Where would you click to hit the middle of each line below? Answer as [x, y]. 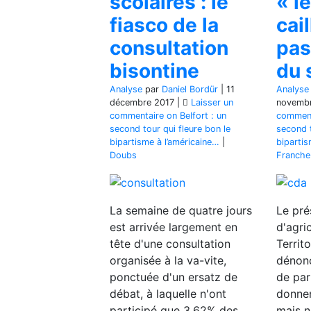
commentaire [137, 116]
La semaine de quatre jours [181, 210]
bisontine [154, 71]
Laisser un [212, 103]
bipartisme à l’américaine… [165, 142]
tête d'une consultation [170, 243]
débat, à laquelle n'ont [168, 293]
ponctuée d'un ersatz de [174, 277]
